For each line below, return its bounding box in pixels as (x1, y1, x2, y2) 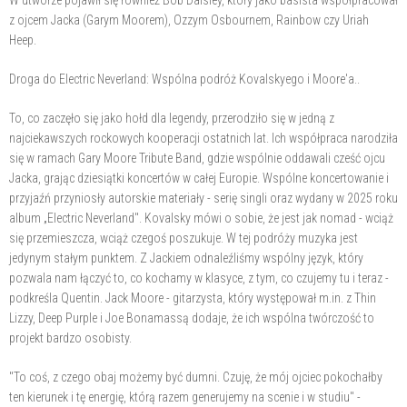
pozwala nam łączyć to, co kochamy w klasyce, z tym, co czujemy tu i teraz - (9, 271, 389, 285)
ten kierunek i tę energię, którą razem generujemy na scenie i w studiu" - (9, 390, 361, 404)
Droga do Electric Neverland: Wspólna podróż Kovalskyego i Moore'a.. (9, 72, 360, 86)
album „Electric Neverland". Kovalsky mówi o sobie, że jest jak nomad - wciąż (9, 211, 393, 225)
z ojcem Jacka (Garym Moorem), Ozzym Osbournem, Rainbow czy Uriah (9, 13, 369, 27)
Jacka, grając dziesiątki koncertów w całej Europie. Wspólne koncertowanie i (9, 171, 389, 185)
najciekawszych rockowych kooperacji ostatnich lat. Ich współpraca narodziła (9, 131, 398, 145)
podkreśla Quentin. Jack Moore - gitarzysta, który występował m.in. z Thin (9, 291, 376, 305)
